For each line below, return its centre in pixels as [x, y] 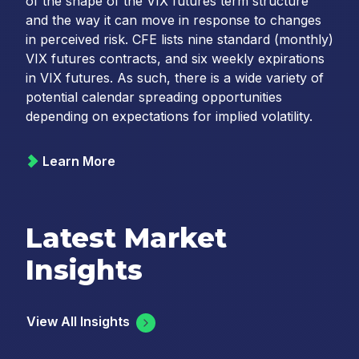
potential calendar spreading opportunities [154, 97]
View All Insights [78, 322]
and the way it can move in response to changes [173, 20]
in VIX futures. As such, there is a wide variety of [175, 78]
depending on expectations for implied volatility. [169, 117]
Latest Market [126, 238]
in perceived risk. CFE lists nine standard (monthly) [179, 40]
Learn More [79, 161]
